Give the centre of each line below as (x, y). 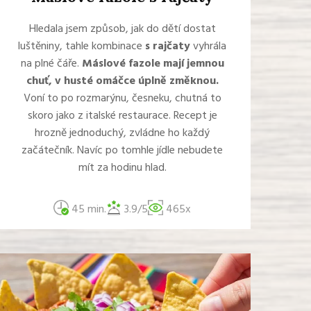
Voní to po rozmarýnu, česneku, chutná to (122, 99)
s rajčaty (168, 47)
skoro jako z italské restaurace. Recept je (122, 116)
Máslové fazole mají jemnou (153, 64)
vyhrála (208, 47)
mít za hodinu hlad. (122, 168)
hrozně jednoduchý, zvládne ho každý (122, 133)
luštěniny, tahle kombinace (82, 47)
